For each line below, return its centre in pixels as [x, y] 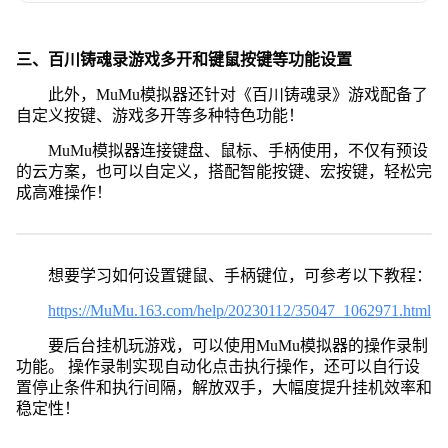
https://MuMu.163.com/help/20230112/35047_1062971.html [239, 310]
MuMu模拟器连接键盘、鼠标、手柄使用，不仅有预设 [237, 150]
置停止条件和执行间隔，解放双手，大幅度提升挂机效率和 [223, 387]
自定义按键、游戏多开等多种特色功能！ [159, 115]
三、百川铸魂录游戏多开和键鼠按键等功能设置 [183, 59]
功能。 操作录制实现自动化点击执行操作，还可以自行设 [217, 366]
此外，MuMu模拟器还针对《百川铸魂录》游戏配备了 [237, 94]
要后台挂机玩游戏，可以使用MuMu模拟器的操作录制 [237, 345]
